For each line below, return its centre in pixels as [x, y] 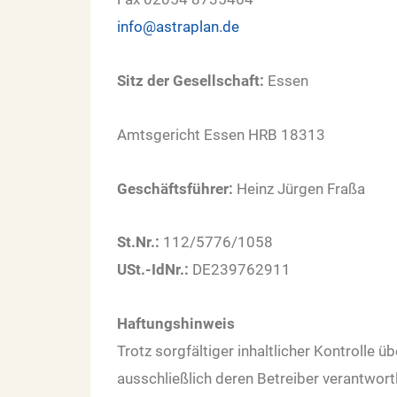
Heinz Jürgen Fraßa [301, 188]
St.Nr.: [138, 242]
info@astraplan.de [178, 27]
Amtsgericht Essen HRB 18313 [221, 134]
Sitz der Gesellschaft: [192, 81]
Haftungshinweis [176, 324]
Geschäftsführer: [177, 188]
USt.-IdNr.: [153, 270]
